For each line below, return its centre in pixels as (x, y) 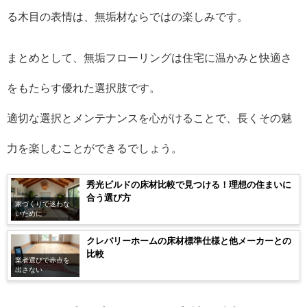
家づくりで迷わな (42, 204)
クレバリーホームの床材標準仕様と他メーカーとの (189, 241)
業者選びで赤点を (42, 260)
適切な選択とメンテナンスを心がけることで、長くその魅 (149, 118)
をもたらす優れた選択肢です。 (84, 88)
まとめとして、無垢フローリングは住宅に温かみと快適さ (149, 58)
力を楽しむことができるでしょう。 (95, 148)
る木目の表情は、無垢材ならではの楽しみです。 (127, 17)
